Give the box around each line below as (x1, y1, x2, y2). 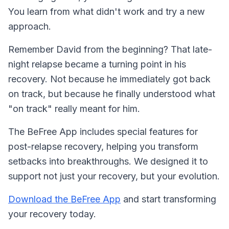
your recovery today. (8, 208, 96, 219)
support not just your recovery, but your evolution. (8, 170, 220, 181)
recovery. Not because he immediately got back (8, 73, 211, 84)
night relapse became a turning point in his (8, 58, 186, 70)
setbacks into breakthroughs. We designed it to (8, 155, 208, 167)
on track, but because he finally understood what (8, 88, 215, 99)
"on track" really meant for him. (8, 103, 140, 114)
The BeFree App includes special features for (8, 126, 198, 137)
